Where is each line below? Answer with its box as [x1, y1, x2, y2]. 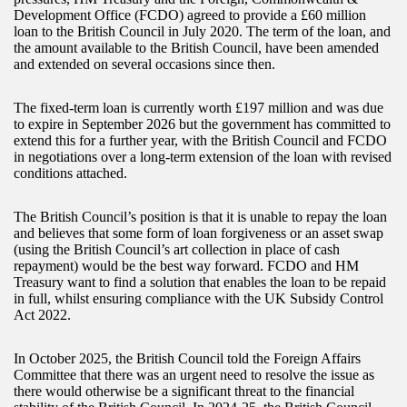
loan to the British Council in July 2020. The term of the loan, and [14, 24, 391, 40]
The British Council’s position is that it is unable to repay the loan [14, 209, 387, 225]
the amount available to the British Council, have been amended [14, 40, 379, 56]
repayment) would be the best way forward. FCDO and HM [14, 258, 359, 274]
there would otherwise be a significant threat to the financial [14, 383, 354, 400]
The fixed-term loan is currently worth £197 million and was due [14, 100, 383, 116]
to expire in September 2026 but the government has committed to [14, 116, 391, 133]
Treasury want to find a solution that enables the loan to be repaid [14, 274, 386, 291]
